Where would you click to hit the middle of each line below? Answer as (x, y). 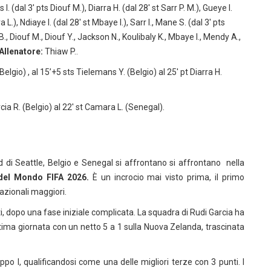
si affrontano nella (207, 163)
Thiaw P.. (61, 51)
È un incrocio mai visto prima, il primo (168, 177)
